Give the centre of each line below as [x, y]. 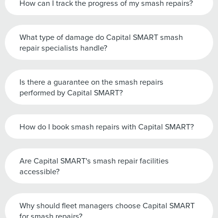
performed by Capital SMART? [71, 92]
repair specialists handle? [63, 48]
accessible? [39, 171]
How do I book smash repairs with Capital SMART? [107, 127]
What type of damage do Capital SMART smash [101, 37]
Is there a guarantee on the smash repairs [91, 82]
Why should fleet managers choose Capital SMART [107, 205]
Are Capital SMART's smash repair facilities [94, 161]
